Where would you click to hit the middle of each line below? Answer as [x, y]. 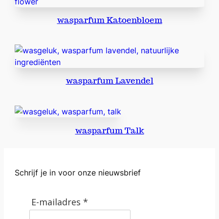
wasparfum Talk [109, 130]
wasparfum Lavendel [109, 81]
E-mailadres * [59, 202]
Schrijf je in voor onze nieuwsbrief [78, 173]
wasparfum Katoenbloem [109, 20]
